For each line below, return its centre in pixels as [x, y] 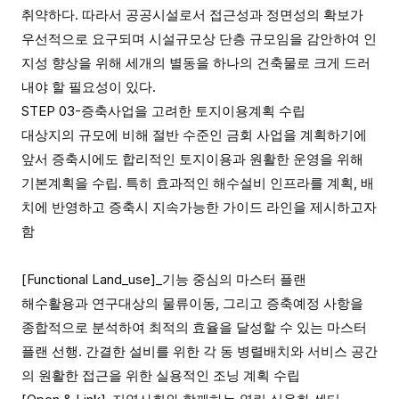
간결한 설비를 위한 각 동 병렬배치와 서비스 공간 [232, 351]
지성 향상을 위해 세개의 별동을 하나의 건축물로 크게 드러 [196, 63]
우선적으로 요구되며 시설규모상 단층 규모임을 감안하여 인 [199, 39]
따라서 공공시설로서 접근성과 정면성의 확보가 [223, 15]
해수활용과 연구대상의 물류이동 [118, 303]
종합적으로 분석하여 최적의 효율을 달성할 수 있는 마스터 [194, 327]
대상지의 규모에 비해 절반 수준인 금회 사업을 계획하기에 [194, 135]
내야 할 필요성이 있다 [87, 87]
